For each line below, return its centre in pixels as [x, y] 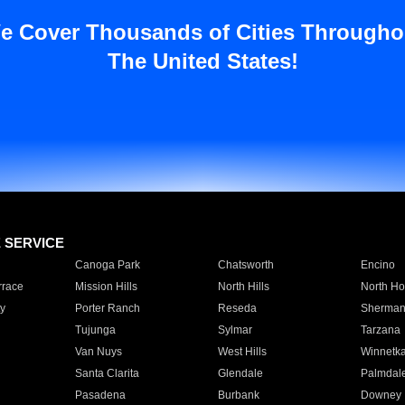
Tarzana [380, 330]
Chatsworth [245, 265]
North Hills [243, 287]
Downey [381, 395]
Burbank [238, 395]
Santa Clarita [107, 373]
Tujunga [95, 330]
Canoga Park [107, 265]
